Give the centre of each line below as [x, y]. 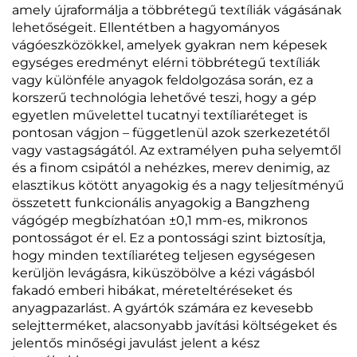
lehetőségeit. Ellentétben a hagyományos [146, 28]
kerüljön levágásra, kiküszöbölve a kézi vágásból [163, 273]
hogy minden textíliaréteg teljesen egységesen [164, 256]
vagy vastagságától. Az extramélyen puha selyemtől [177, 151]
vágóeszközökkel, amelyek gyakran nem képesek [170, 45]
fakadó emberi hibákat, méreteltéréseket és [152, 291]
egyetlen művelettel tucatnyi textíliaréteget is [160, 116]
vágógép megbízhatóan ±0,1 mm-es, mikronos [160, 221]
